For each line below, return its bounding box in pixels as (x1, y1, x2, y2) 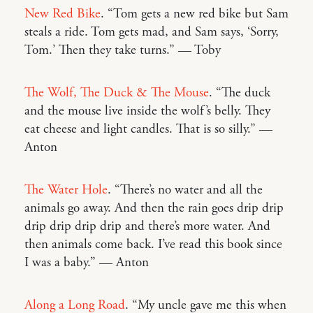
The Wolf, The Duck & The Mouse (24, 84, 209, 101)
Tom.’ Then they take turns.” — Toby (24, 41, 221, 59)
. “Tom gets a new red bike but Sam (101, 5, 289, 22)
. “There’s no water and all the (108, 181, 263, 198)
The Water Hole (24, 181, 108, 198)
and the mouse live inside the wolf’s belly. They (24, 102, 270, 119)
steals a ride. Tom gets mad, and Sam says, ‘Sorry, (24, 23, 279, 41)
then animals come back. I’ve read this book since (24, 235, 282, 253)
